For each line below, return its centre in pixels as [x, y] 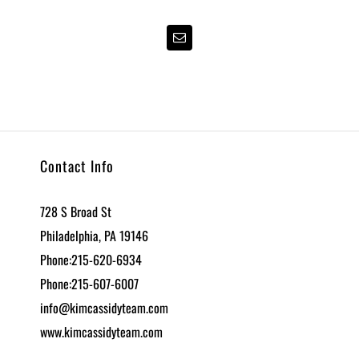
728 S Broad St [76, 212]
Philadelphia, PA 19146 [94, 236]
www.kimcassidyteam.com [101, 332]
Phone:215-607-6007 [89, 284]
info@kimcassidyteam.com [104, 308]
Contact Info [77, 166]
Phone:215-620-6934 [91, 260]
